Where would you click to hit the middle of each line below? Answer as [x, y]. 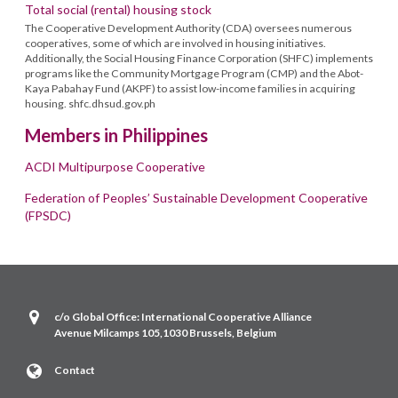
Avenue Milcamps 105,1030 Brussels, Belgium [166, 332]
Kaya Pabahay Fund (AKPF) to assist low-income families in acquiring [190, 88]
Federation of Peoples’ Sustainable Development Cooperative [196, 197]
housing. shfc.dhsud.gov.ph [90, 103]
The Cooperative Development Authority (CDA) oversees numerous [188, 28]
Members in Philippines [116, 135]
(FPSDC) [48, 215]
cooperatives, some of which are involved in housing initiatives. [175, 43]
